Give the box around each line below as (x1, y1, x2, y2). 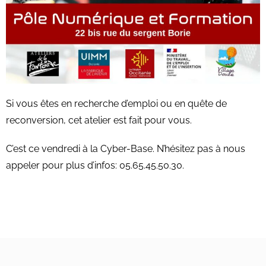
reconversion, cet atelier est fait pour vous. (6, 115, 192, 126)
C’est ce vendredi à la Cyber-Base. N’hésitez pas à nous (6, 143, 245, 155)
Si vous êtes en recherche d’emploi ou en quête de (6, 98, 227, 110)
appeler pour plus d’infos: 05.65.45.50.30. (6, 160, 184, 172)
